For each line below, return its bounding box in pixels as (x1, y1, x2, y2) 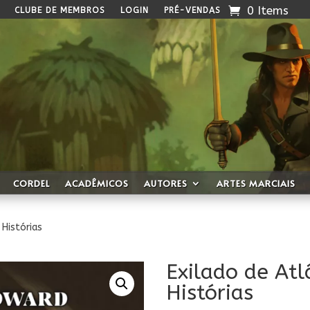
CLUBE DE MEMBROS (14, 6, 105, 15)
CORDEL (12, 176, 50, 190)
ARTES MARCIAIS (216, 176, 295, 190)
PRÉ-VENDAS (163, 6, 221, 15)
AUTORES (143, 176, 188, 190)
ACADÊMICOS (64, 176, 129, 190)
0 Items (246, 3, 289, 17)
